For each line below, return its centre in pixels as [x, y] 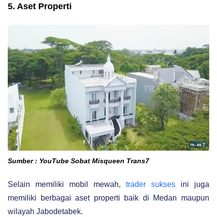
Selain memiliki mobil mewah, [67, 184]
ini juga [192, 184]
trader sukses [151, 184]
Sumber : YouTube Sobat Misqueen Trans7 [78, 161]
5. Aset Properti [41, 6]
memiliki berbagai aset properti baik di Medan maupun [108, 198]
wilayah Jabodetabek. [45, 211]
